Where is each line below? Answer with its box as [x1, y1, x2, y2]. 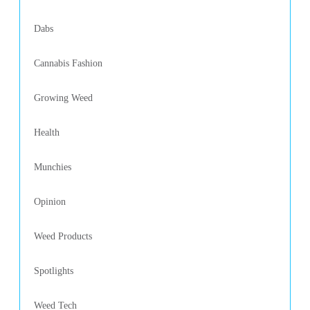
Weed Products [34, 231, 92, 241]
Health [34, 127, 60, 138]
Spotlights [34, 266, 73, 276]
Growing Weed [34, 93, 93, 103]
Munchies [34, 162, 71, 172]
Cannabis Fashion [34, 58, 102, 69]
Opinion [34, 197, 66, 207]
